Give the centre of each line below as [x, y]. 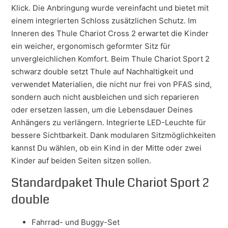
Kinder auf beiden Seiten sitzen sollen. [81, 161]
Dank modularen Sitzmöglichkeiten [153, 135]
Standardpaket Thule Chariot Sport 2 [110, 183]
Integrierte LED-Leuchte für [156, 123]
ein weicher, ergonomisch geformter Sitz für [91, 46]
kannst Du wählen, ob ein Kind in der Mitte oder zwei [107, 148]
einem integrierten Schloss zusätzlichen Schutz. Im [104, 21]
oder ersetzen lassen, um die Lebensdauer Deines [102, 110]
